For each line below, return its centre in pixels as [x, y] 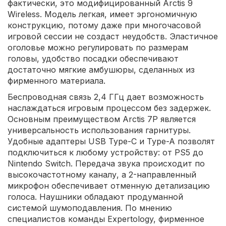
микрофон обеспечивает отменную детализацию [109, 186]
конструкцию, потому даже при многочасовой [104, 25]
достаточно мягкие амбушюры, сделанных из [101, 70]
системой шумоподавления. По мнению [90, 208]
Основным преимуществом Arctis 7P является [102, 119]
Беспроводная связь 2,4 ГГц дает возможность [106, 97]
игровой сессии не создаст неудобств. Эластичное [113, 36]
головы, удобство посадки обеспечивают [93, 59]
